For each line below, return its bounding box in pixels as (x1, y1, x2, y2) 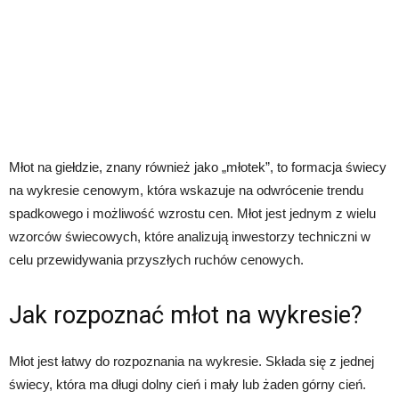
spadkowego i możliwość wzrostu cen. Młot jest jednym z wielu (9, 205, 376, 221)
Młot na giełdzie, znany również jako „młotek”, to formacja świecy (9, 159, 387, 175)
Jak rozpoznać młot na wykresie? (9, 300, 362, 330)
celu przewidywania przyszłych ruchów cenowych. (9, 251, 304, 267)
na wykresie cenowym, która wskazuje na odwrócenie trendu (9, 182, 363, 198)
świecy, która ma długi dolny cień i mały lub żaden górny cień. (9, 376, 366, 392)
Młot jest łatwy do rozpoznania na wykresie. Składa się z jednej (9, 353, 374, 369)
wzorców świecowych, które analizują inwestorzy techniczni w (9, 228, 370, 244)
